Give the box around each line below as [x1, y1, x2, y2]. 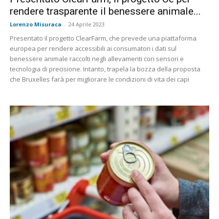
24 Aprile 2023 [68, 20, 105, 28]
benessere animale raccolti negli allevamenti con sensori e [10, 54, 184, 63]
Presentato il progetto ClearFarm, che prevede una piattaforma [10, 33, 197, 43]
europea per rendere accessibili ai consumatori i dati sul [10, 44, 176, 53]
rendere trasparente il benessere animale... [10, 5, 201, 17]
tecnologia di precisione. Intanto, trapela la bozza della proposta [10, 64, 200, 73]
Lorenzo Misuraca [10, 20, 62, 28]
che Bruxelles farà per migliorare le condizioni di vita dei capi [10, 74, 189, 84]
